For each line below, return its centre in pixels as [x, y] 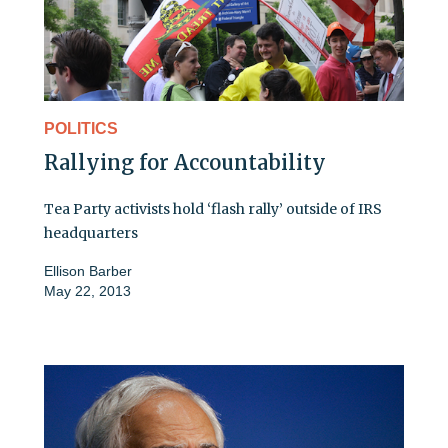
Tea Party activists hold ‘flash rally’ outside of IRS [213, 209]
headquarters [91, 233]
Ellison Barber [88, 271]
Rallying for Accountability [185, 163]
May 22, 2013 [87, 291]
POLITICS [81, 129]
